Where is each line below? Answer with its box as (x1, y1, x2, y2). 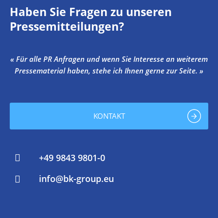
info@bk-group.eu (39, 173, 114, 185)
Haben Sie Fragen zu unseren (10, 3, 172, 19)
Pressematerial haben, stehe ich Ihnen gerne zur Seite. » (15, 65, 203, 75)
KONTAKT (93, 110, 125, 121)
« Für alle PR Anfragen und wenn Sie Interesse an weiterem (10, 54, 208, 64)
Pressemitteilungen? (10, 18, 124, 34)
